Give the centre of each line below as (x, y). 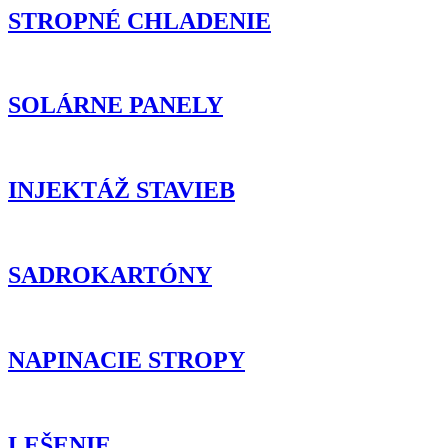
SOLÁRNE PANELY (115, 105)
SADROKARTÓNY (110, 274)
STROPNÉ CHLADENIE (139, 20)
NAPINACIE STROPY (126, 359)
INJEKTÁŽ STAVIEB (121, 190)
